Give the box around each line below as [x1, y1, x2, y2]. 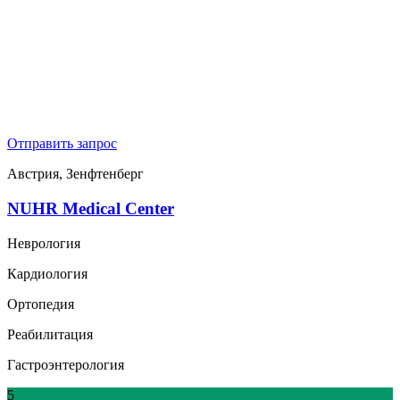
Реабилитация [7, 326, 93, 342]
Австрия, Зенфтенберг [7, 166, 144, 182]
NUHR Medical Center [7, 198, 174, 218]
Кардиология [7, 265, 87, 281]
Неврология [7, 235, 80, 251]
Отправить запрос [7, 136, 117, 152]
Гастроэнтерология [7, 356, 124, 372]
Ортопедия [7, 296, 74, 312]
